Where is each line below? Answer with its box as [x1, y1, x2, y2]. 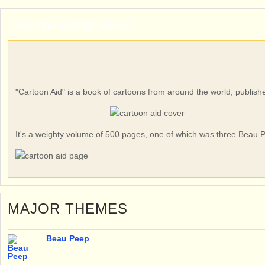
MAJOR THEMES [8, 201, 128, 216]
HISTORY [53, 21, 100, 31]
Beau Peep [46, 234, 89, 243]
